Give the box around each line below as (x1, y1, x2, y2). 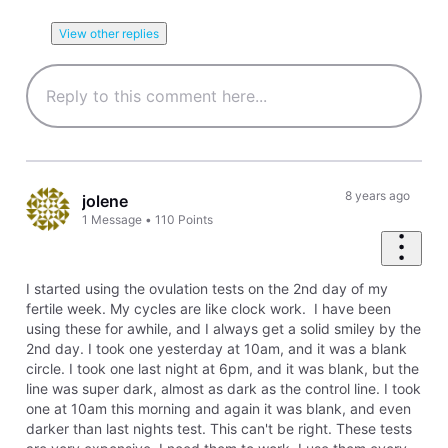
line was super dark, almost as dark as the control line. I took (25, 379, 421, 397)
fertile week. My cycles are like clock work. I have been (25, 299, 391, 317)
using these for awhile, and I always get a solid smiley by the (25, 319, 421, 337)
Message (91, 211, 143, 227)
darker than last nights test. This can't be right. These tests (25, 419, 412, 437)
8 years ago (344, 188, 410, 204)
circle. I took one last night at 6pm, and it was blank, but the (25, 359, 419, 377)
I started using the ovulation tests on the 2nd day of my (25, 279, 388, 297)
